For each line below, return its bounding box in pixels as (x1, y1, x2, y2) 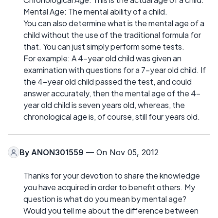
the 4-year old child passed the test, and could (23, 76, 192, 87)
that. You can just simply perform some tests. (23, 41, 184, 52)
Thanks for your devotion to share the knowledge (23, 170, 200, 181)
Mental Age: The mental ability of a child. (23, 6, 167, 17)
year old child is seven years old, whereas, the (23, 100, 185, 110)
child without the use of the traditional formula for (23, 30, 201, 40)
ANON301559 (31, 147, 84, 158)
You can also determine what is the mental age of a (23, 18, 204, 29)
